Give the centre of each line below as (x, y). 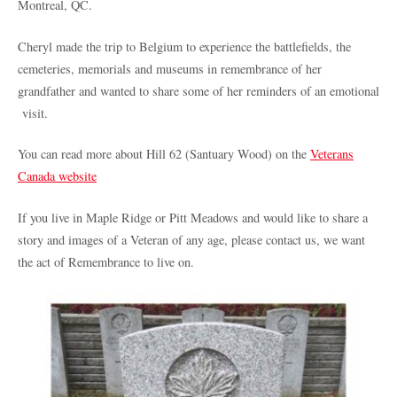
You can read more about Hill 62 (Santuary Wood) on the (164, 154)
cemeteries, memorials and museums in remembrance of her (170, 68)
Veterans (332, 154)
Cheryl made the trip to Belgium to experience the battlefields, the (184, 46)
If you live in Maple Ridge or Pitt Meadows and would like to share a (193, 217)
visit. (33, 113)
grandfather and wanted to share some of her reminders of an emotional (198, 90)
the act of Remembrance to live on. (106, 261)
